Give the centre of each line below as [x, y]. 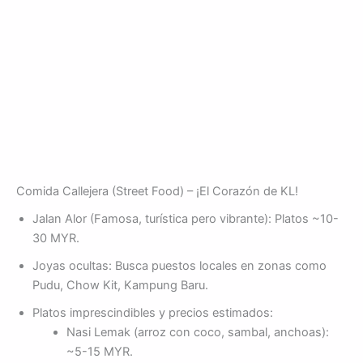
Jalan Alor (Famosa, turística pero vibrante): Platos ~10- [186, 219]
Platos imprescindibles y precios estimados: [153, 313]
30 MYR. [56, 239]
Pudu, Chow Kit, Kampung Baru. [120, 286]
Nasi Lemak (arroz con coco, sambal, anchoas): [197, 333]
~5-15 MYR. [99, 352]
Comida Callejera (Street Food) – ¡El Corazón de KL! [157, 192]
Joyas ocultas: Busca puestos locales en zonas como [179, 266]
